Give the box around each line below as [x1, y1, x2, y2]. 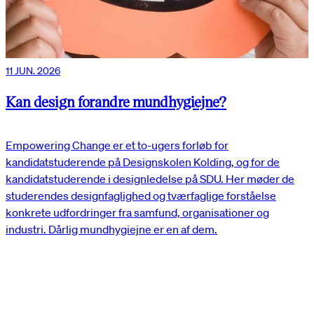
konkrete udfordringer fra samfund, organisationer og [6, 205, 269, 220]
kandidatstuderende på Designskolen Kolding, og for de [6, 155, 280, 170]
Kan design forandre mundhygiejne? [6, 91, 226, 111]
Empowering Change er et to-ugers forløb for [6, 138, 228, 153]
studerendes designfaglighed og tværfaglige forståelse [6, 189, 276, 203]
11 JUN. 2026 [6, 64, 60, 77]
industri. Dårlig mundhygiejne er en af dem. [6, 222, 217, 237]
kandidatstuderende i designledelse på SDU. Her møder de [6, 172, 294, 186]
